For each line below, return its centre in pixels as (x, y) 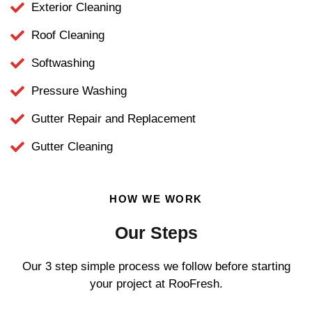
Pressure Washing (79, 91)
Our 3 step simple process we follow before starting (156, 267)
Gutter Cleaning (72, 147)
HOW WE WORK (156, 199)
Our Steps (156, 233)
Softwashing (63, 63)
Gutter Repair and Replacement (114, 119)
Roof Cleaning (68, 36)
